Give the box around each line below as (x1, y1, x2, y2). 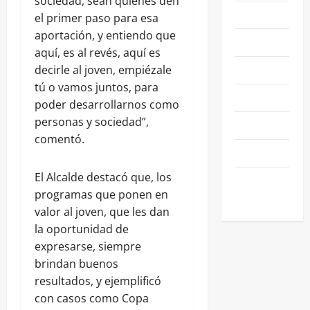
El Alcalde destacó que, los (35, 169, 172, 185)
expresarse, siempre (35, 238, 141, 254)
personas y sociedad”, (35, 113, 149, 129)
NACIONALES (235, 6, 291, 23)
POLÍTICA (235, 61, 277, 78)
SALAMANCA (235, 89, 291, 106)
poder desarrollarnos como (35, 96, 179, 112)
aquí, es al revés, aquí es (35, 44, 161, 60)
